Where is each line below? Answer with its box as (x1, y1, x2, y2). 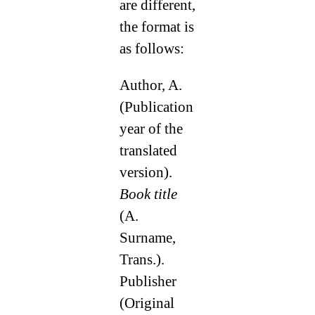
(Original (119, 294, 174, 311)
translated (119, 141, 177, 159)
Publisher (119, 272, 176, 290)
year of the (119, 120, 183, 137)
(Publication (119, 98, 193, 115)
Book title (119, 185, 177, 202)
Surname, (119, 229, 176, 246)
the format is (119, 18, 194, 35)
